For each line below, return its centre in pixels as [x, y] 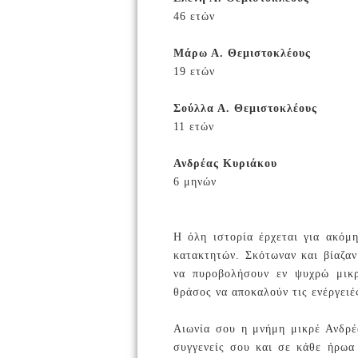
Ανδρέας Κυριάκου [225, 163]
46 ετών [194, 16]
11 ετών [194, 127]
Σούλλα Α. [204, 108]
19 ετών [194, 72]
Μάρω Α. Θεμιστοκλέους [242, 53]
